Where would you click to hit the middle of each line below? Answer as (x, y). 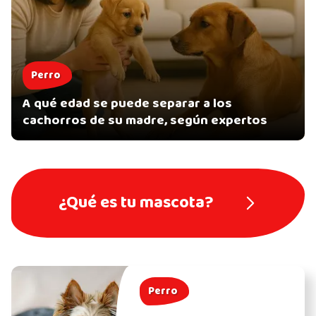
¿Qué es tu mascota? (136, 202)
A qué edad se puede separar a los (127, 103)
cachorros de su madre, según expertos (145, 120)
